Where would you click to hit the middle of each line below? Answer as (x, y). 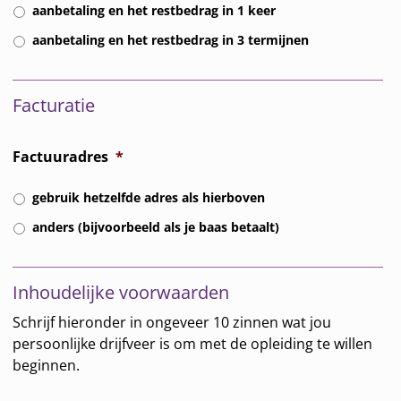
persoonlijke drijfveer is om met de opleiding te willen (193, 343)
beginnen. (47, 365)
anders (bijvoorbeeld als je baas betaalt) (156, 226)
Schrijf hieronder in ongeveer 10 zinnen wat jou (172, 322)
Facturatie (54, 106)
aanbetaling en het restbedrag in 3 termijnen (171, 39)
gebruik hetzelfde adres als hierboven (149, 197)
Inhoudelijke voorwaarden (121, 293)
